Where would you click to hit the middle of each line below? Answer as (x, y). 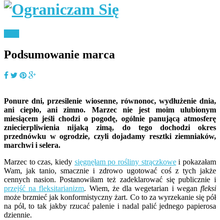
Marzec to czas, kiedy (39, 162)
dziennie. (18, 215)
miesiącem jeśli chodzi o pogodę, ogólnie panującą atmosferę (110, 118)
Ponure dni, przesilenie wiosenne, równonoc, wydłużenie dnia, (110, 101)
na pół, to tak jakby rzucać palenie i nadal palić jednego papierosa (110, 206)
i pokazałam (196, 162)
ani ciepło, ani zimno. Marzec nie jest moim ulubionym (110, 110)
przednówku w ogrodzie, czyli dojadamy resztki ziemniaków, (110, 136)
